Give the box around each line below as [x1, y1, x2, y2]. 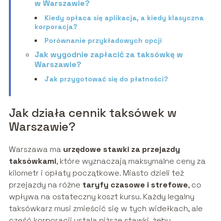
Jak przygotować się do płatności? [44, 74, 168, 84]
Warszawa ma [8, 144, 63, 155]
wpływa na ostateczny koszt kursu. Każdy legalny [8, 191, 194, 202]
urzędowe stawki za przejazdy [63, 144, 180, 155]
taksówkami [8, 156, 56, 167]
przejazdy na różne [8, 180, 82, 190]
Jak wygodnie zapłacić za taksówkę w [34, 49, 183, 60]
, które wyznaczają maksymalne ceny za [56, 156, 206, 167]
